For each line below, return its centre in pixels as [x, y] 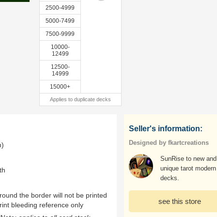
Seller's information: [166, 129]
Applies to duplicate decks [80, 99]
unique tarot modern [188, 168]
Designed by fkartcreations [169, 143]
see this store [180, 201]
